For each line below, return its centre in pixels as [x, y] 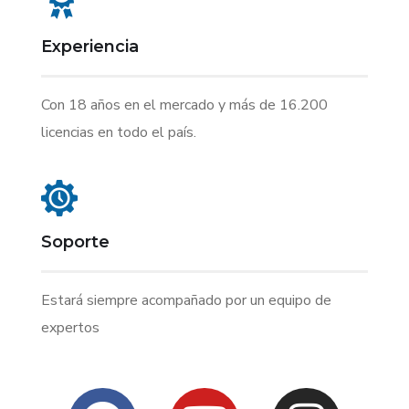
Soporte [75, 242]
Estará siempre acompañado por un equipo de [186, 301]
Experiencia [90, 47]
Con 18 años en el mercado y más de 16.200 [184, 105]
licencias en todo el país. [119, 133]
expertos [70, 328]
